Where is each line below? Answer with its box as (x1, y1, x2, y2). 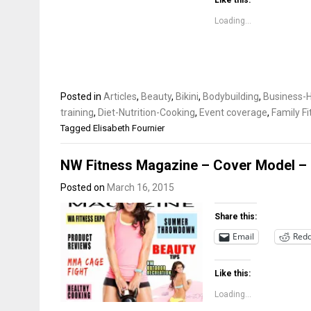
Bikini (176, 91, 199, 102)
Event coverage (199, 107, 267, 118)
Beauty (141, 91, 171, 102)
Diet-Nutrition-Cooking (98, 107, 195, 118)
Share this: (215, 211, 258, 221)
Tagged (60, 123, 93, 133)
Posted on (60, 181, 107, 193)
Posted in (60, 91, 103, 102)
